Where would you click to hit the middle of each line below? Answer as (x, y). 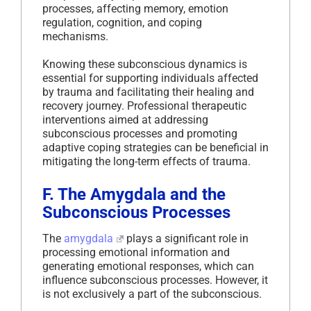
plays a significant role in (186, 238)
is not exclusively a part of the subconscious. (152, 294)
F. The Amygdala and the (134, 194)
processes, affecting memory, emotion (135, 8)
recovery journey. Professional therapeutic (144, 106)
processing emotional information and (136, 252)
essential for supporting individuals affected (150, 78)
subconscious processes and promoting (140, 133)
